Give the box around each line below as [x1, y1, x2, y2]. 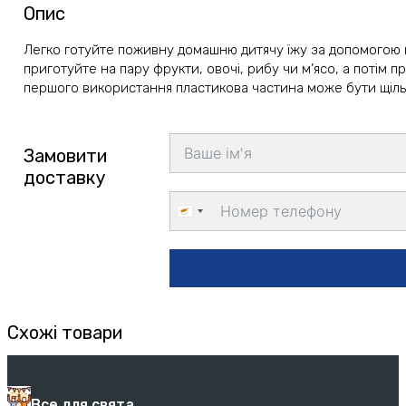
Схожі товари [7, 321, 122, 343]
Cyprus [184, 206, 230, 224]
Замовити [24, 144, 108, 167]
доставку [24, 166, 106, 188]
